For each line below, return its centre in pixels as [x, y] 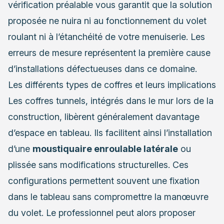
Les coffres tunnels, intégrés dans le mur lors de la [111, 100]
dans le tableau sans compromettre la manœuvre [108, 196]
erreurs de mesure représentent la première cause [109, 52]
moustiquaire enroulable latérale [105, 148]
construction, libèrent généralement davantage [104, 116]
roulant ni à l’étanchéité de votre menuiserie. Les [106, 36]
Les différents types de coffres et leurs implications [112, 84]
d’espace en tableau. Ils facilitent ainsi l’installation [110, 132]
